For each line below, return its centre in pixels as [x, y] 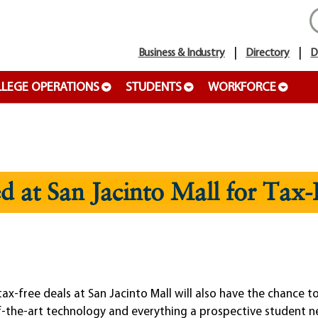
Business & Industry [181, 53]
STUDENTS [154, 88]
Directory [268, 53]
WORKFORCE [242, 88]
